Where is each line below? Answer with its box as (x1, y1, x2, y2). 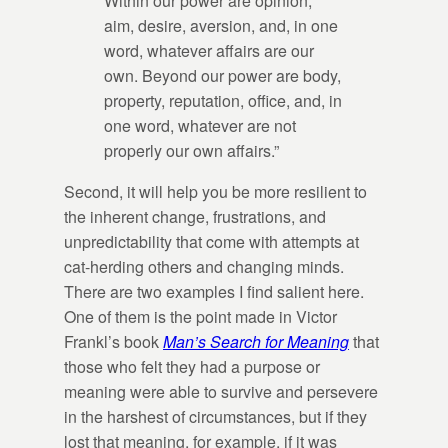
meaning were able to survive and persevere (64, 379, 378, 403)
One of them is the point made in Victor (64, 304, 337, 328)
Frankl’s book (64, 329, 163, 353)
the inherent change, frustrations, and (64, 204, 326, 228)
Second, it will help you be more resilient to (64, 179, 367, 203)
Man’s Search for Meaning (163, 329, 349, 353)
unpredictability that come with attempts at (64, 229, 359, 253)
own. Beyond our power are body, (104, 63, 341, 87)
